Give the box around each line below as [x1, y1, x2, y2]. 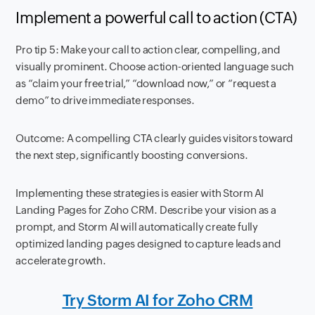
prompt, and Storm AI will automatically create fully [15, 221, 259, 233]
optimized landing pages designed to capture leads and [15, 238, 281, 250]
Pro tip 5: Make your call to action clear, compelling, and [15, 44, 281, 56]
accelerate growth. [15, 255, 106, 267]
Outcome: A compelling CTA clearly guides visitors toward [15, 132, 294, 145]
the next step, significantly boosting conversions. [15, 149, 248, 162]
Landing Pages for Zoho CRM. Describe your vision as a [15, 204, 276, 217]
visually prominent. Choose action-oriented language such [15, 60, 295, 73]
